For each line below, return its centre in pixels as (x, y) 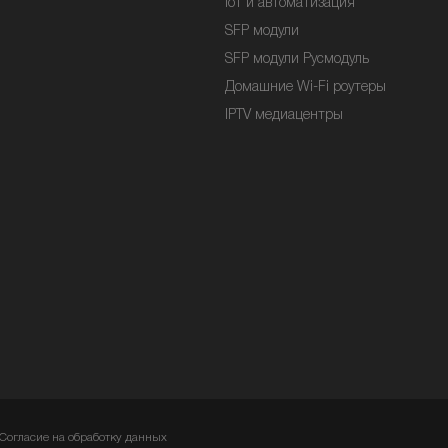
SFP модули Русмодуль (297, 59)
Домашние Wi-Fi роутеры (305, 87)
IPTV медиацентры (284, 115)
